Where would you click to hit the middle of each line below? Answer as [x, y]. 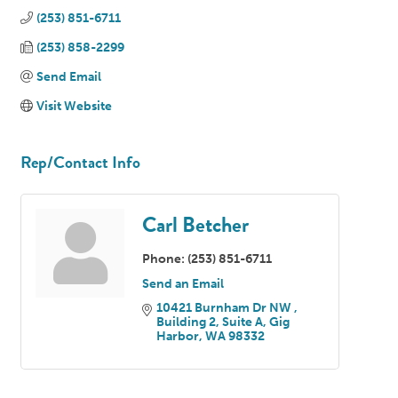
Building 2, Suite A [210, 322]
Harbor [178, 336]
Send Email [68, 76]
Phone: [163, 259]
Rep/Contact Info [80, 162]
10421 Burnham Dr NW [225, 307]
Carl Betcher [195, 224]
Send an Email [183, 283]
